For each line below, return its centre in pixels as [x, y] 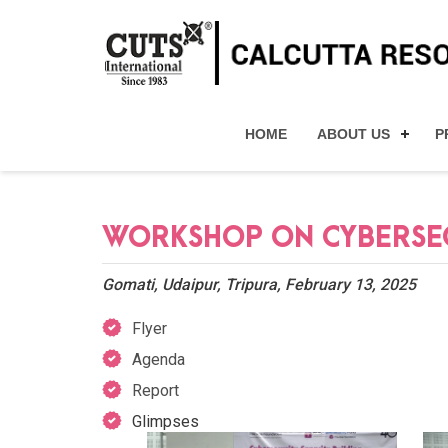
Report [155, 390]
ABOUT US [353, 134]
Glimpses [165, 421]
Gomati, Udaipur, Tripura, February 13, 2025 [259, 284]
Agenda [158, 359]
